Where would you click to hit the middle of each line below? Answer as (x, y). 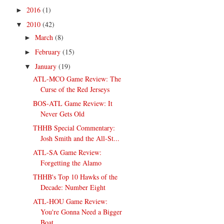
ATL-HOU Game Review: (70, 201)
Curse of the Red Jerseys (75, 89)
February (48, 51)
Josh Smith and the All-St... (80, 138)
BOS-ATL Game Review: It (73, 103)
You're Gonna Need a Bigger (81, 212)
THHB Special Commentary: (74, 128)
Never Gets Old (63, 114)
